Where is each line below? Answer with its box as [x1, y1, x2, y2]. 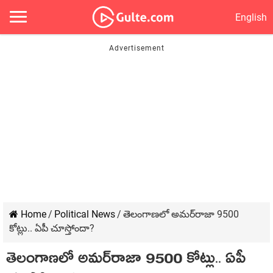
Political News [54, 208, 115, 220]
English [235, 11, 267, 23]
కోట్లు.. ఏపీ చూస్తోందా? [9, 222, 94, 234]
